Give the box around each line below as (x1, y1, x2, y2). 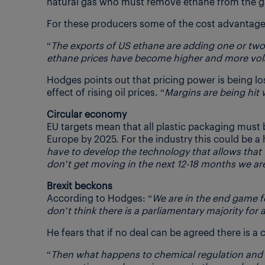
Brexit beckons (47, 179, 112, 192)
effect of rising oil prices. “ (47, 85, 164, 98)
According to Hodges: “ (47, 191, 152, 204)
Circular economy (47, 107, 127, 120)
